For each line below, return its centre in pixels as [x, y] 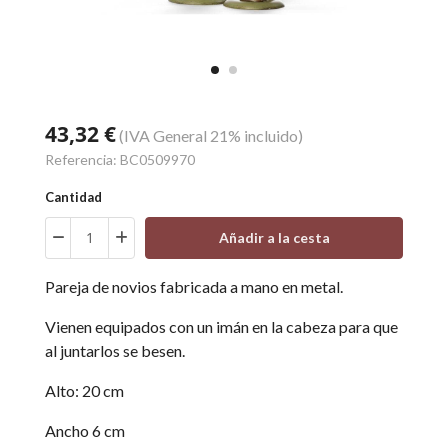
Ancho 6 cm [85, 430]
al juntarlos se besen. [115, 350]
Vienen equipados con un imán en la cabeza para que [221, 326]
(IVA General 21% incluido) [211, 135]
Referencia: [82, 159]
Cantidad [78, 197]
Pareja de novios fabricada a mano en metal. [194, 286]
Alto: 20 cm [84, 390]
